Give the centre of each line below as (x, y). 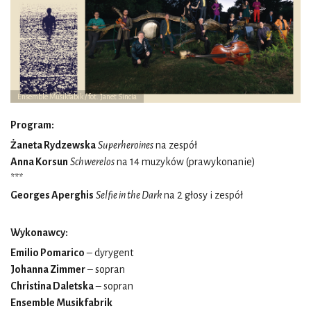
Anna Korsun (39, 161)
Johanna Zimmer (48, 269)
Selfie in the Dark (129, 195)
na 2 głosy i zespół (202, 195)
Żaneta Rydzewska (53, 145)
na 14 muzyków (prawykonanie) (185, 161)
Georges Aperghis (52, 195)
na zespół (175, 145)
